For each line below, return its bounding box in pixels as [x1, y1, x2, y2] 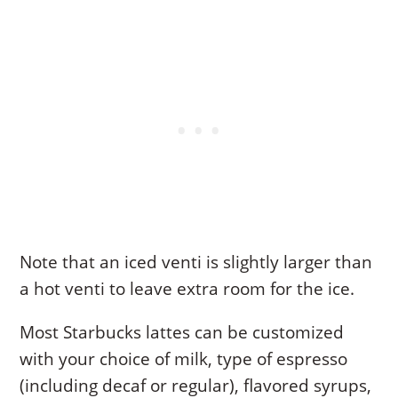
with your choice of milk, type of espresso [20, 346, 348, 370]
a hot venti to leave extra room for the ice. [20, 276, 355, 300]
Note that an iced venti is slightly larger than [20, 250, 373, 274]
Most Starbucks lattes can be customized [20, 320, 345, 344]
